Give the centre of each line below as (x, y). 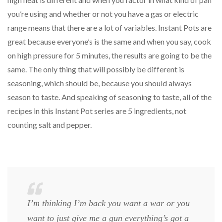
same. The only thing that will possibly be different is (96, 69)
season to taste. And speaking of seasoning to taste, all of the (110, 97)
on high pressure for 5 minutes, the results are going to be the (110, 55)
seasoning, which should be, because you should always (100, 83)
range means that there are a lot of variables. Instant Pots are (110, 27)
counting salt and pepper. (50, 124)
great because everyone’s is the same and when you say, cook (109, 41)
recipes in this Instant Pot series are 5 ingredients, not (97, 111)
